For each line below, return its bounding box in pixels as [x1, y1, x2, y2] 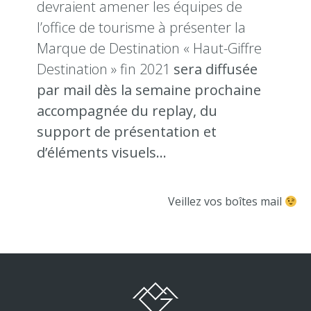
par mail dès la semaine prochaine [36, 81, 261, 99]
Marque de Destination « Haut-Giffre [36, 39, 262, 58]
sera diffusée [173, 60, 258, 78]
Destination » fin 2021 [36, 60, 174, 78]
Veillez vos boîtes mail [167, 194, 285, 209]
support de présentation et [36, 122, 217, 141]
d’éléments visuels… [36, 143, 167, 162]
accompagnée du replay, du [36, 101, 217, 120]
